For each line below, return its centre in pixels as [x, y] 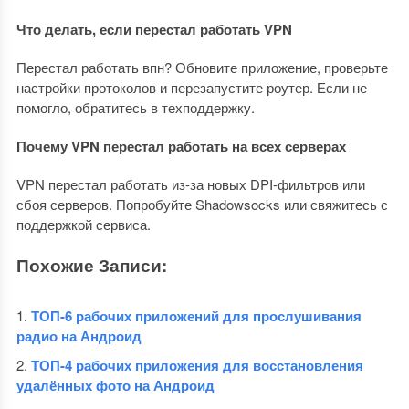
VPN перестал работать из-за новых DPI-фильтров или [190, 184]
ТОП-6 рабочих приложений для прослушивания [196, 316]
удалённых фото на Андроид [115, 385]
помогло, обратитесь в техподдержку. [135, 107]
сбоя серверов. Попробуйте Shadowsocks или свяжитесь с [202, 204]
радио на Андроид [79, 336]
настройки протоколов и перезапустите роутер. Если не [191, 87]
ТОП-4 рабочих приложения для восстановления [197, 365]
